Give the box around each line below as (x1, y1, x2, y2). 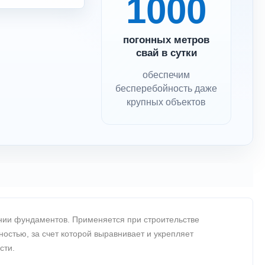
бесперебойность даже (115, 83, 217, 93)
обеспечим (143, 70, 190, 80)
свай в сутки (135, 47, 197, 59)
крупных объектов (127, 97, 206, 107)
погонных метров (123, 34, 209, 46)
